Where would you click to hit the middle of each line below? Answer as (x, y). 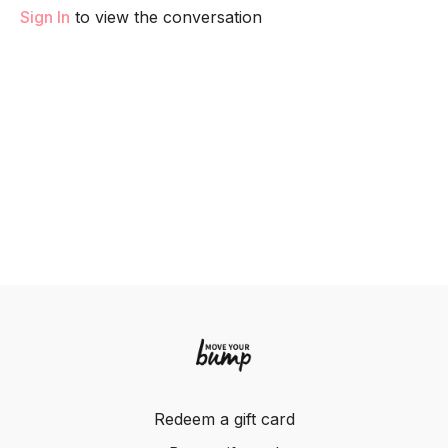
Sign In (45, 17)
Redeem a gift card (224, 419)
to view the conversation (166, 17)
